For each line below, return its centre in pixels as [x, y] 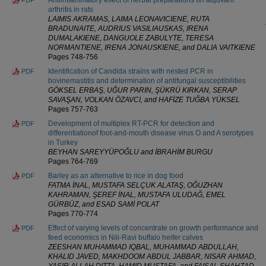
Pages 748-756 [73, 57]
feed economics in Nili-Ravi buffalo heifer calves [126, 237]
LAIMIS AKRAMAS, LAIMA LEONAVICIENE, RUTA [129, 19]
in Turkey [63, 142]
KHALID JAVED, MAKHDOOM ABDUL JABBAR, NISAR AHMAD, [152, 256]
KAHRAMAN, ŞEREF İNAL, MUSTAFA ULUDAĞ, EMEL [137, 194]
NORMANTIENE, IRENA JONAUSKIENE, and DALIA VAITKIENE [152, 47]
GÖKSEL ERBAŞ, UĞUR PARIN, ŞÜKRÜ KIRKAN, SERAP [142, 90]
